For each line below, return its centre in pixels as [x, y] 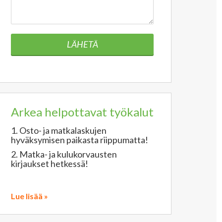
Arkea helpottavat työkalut [82, 112]
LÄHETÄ [82, 44]
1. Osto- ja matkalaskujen [59, 130]
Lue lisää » [29, 196]
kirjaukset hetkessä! [50, 164]
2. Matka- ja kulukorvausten [64, 154]
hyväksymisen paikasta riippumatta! [80, 140]
